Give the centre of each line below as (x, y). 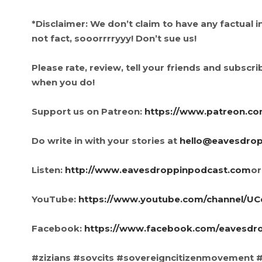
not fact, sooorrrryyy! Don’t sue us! (114, 39)
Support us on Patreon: (88, 112)
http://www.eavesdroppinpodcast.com (158, 170)
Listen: (48, 170)
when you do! (63, 82)
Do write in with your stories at (105, 141)
